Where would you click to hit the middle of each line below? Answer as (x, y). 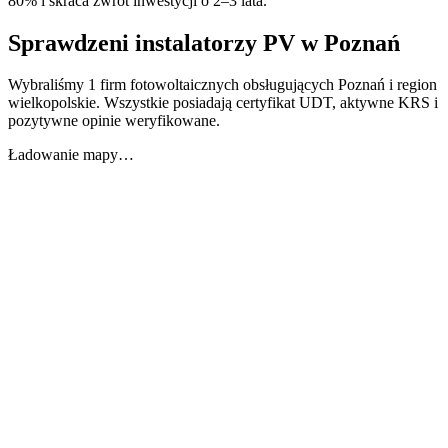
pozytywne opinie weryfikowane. (114, 121)
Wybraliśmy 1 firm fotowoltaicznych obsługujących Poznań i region (222, 85)
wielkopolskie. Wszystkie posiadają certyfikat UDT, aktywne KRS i (223, 103)
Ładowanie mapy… (71, 155)
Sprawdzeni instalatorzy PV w (166, 42)
